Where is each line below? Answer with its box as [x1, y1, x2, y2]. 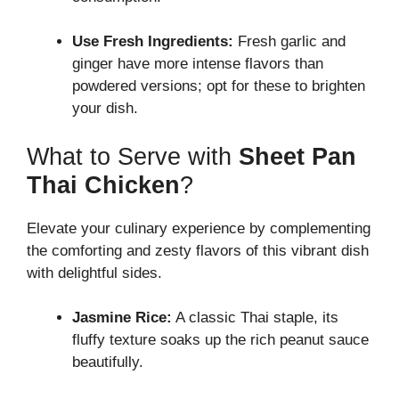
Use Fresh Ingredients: [72, 33, 233, 51]
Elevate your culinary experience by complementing [27, 219, 370, 237]
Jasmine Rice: [72, 309, 172, 327]
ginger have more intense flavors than [72, 55, 323, 73]
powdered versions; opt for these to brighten [72, 77, 365, 95]
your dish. [72, 100, 138, 118]
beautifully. [72, 354, 143, 371]
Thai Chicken [27, 171, 180, 199]
